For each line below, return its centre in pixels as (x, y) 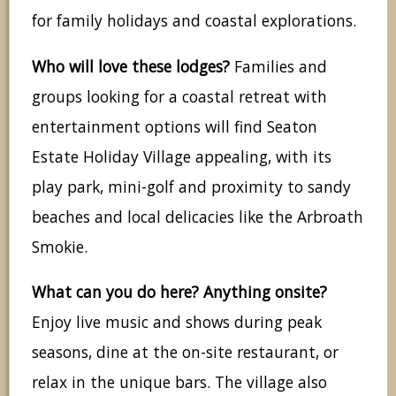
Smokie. (60, 246)
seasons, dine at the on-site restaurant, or (185, 352)
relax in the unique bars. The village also (179, 382)
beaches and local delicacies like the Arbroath (198, 216)
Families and (278, 66)
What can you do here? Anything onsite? (179, 292)
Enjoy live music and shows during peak (177, 322)
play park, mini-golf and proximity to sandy (191, 186)
